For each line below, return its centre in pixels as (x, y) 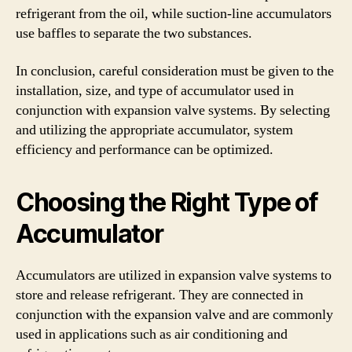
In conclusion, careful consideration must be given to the (175, 71)
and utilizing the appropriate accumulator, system (154, 130)
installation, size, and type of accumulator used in (155, 90)
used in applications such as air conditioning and (152, 334)
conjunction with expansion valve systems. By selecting (173, 110)
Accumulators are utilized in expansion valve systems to (174, 275)
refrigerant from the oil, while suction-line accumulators (174, 14)
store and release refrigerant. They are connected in (159, 295)
